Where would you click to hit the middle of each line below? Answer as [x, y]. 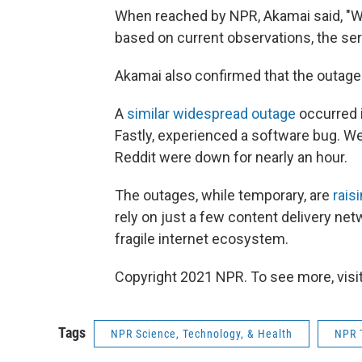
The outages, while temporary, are [224, 195]
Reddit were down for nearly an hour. [231, 157]
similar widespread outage [211, 114]
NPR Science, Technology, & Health [202, 334]
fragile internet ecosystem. [202, 239]
